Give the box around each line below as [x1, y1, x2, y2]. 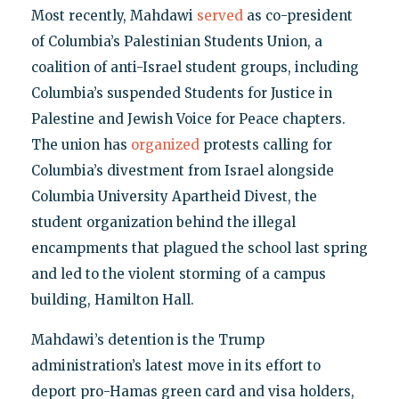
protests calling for [199, 136, 332, 154]
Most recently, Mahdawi [30, 7, 197, 25]
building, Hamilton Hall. [30, 291, 194, 309]
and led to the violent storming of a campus [30, 265, 326, 283]
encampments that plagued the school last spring [30, 240, 368, 257]
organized [130, 136, 199, 154]
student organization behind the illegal [30, 214, 296, 232]
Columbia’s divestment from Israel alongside [30, 162, 334, 180]
